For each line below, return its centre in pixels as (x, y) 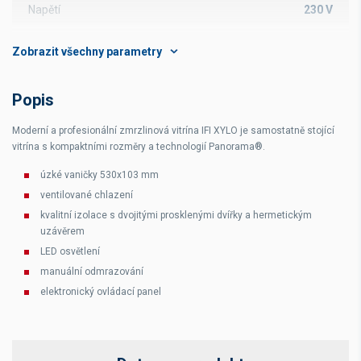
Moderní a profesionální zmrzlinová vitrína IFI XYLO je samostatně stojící (173, 131)
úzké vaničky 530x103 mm (100, 175)
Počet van (54, 77)
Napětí (44, 10)
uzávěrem (62, 231)
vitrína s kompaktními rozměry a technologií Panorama (133, 147)
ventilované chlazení (87, 195)
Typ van (48, 44)
